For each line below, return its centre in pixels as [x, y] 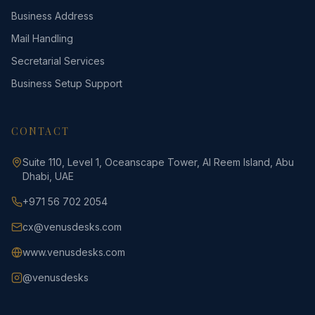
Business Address [52, 16]
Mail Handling [42, 38]
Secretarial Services [58, 61]
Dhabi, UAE [48, 176]
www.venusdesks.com [74, 252]
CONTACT [40, 131]
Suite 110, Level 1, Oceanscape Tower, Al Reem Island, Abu [158, 162]
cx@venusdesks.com [72, 227]
